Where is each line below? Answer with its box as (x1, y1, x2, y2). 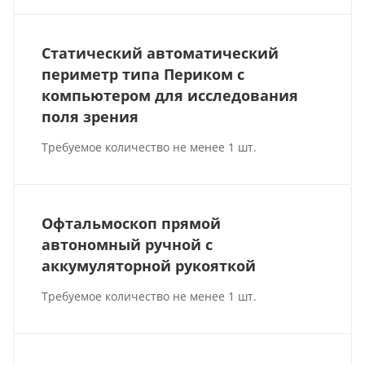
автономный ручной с (42, 235, 213, 255)
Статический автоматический (42, 43, 279, 64)
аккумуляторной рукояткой (42, 256, 257, 276)
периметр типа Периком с (42, 64, 245, 85)
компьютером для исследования (42, 86, 299, 106)
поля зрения (42, 107, 139, 127)
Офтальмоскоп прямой (42, 213, 222, 234)
